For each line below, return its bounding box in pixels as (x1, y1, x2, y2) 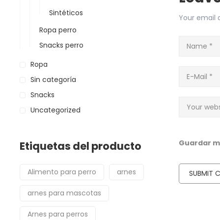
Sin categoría (30, 75, 76, 84)
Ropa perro (39, 25, 77, 35)
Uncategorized (30, 105, 81, 115)
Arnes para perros (27, 209, 88, 219)
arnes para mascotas (27, 188, 101, 198)
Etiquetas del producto (20, 139, 141, 153)
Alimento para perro (27, 167, 96, 177)
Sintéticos (49, 8, 83, 18)
